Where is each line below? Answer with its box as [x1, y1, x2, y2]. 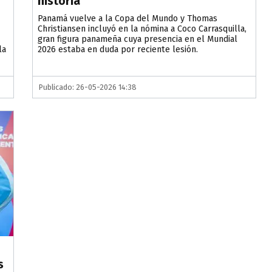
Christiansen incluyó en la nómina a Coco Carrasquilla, [38, 24, 247, 35]
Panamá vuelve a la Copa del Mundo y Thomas [38, 13, 218, 24]
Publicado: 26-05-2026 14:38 [39, 83, 137, 92]
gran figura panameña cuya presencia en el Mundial [38, 34, 238, 45]
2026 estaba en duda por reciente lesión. [38, 44, 199, 55]
